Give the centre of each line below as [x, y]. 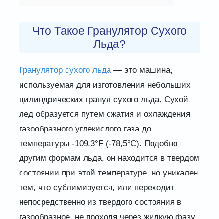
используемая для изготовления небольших [105, 85]
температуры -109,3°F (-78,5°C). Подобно [98, 143]
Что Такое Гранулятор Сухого [109, 31]
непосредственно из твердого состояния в [100, 202]
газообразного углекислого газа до [85, 129]
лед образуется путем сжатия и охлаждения [104, 114]
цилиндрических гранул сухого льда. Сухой [103, 99]
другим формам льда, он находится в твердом [109, 158]
